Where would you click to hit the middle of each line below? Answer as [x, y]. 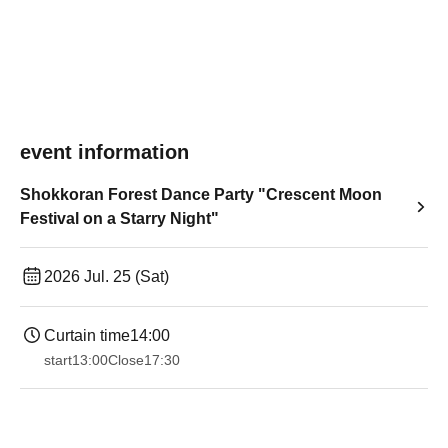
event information [104, 152]
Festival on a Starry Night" [119, 218]
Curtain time [87, 335]
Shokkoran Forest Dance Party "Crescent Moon [201, 194]
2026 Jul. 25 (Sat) [106, 276]
